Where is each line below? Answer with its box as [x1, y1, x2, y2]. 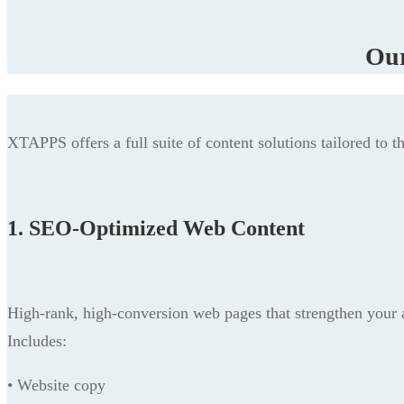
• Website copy [7, 376, 106, 395]
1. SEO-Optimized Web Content [7, 216, 305, 241]
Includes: [7, 332, 67, 351]
